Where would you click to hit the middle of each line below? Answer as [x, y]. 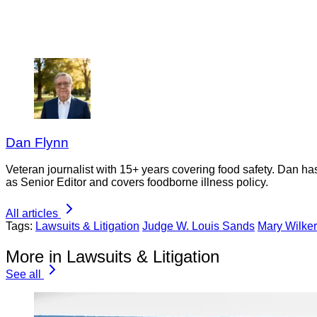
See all [23, 275]
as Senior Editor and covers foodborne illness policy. [137, 183]
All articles [32, 214]
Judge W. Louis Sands [198, 226]
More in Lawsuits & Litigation [113, 257]
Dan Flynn [37, 142]
